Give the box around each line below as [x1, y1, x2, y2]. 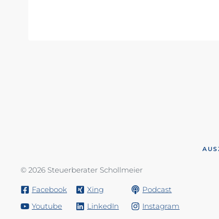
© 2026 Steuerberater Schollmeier [21, 165, 143, 175]
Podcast [142, 184, 172, 194]
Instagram [142, 201, 180, 211]
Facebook [32, 184, 67, 194]
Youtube [32, 201, 62, 211]
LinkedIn [87, 201, 119, 211]
